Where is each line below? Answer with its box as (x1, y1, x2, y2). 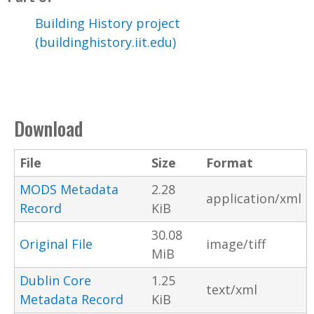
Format (206, 153, 253, 171)
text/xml (206, 280, 257, 298)
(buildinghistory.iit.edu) (35, 33, 176, 50)
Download (14, 114, 83, 142)
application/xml (206, 189, 301, 207)
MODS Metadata (20, 180, 118, 198)
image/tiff (206, 235, 266, 252)
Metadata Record (20, 290, 123, 308)
